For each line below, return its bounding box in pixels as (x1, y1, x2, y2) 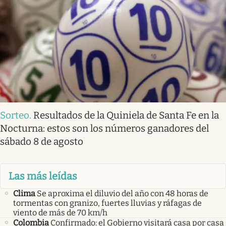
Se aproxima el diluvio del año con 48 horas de (37, 189, 208, 199)
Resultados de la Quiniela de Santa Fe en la (33, 109, 219, 121)
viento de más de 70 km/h (13, 208, 107, 218)
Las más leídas (9, 169, 77, 182)
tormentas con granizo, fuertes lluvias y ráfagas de (13, 198, 202, 208)
